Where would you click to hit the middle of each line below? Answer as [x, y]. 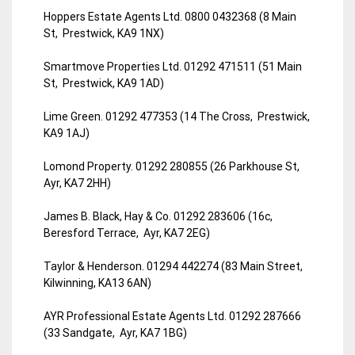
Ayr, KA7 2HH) [77, 183]
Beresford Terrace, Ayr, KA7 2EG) [127, 233]
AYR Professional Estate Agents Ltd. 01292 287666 [172, 316]
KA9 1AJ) [67, 133]
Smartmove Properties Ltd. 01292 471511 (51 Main [173, 66]
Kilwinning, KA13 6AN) [97, 282]
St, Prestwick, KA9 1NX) [104, 33]
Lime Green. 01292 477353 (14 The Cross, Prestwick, [177, 116]
